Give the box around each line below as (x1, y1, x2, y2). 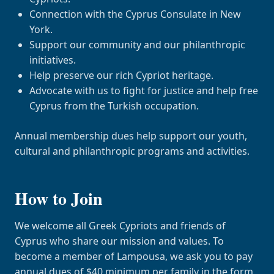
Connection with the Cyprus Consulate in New (29, 7, 241, 21)
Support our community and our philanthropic (29, 38, 245, 51)
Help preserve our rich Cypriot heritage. (29, 68, 213, 82)
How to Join (15, 186, 103, 211)
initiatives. (29, 53, 76, 67)
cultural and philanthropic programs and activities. (15, 144, 250, 158)
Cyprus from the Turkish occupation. (29, 99, 199, 113)
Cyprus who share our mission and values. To (15, 234, 224, 248)
